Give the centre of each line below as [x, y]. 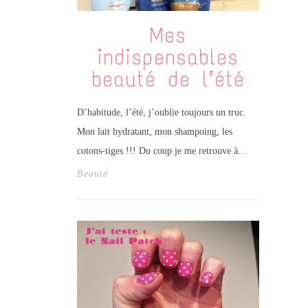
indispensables [168, 58]
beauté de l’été [168, 80]
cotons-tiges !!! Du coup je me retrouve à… [162, 151]
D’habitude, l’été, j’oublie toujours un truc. [161, 112]
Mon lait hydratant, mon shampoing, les [154, 131]
